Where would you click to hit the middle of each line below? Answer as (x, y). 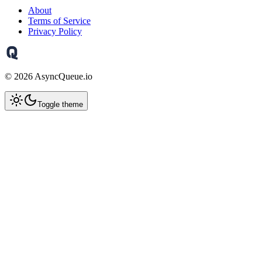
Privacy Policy (55, 32)
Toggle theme (60, 105)
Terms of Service (59, 21)
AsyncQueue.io (63, 77)
